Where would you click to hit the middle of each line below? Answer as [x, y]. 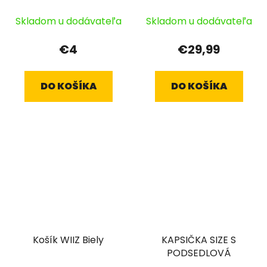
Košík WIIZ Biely [68, 240]
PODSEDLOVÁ [199, 253]
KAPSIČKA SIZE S [199, 240]
